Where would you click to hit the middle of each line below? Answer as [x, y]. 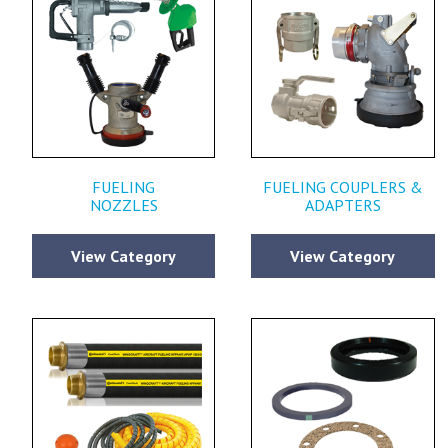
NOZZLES [123, 205]
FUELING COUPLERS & [342, 187]
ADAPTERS [342, 205]
